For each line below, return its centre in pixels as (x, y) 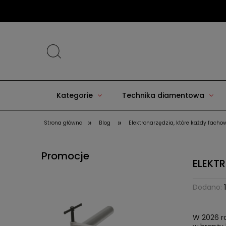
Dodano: (208, 187)
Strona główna (63, 123)
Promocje (65, 156)
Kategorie (74, 95)
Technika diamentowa (163, 95)
